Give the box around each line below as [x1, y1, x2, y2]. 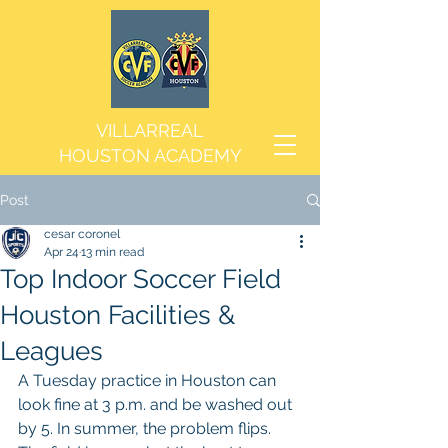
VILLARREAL [96, 120, 204, 141]
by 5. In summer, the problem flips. [18, 419, 275, 438]
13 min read [81, 245, 144, 259]
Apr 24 [44, 245, 79, 259]
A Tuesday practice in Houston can [18, 371, 280, 390]
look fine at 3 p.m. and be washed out [18, 395, 296, 414]
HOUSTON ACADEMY [58, 145, 242, 166]
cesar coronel [44, 227, 120, 241]
